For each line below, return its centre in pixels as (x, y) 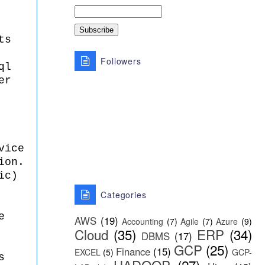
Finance (133, 251)
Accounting (143, 221)
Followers (121, 61)
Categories (123, 195)
